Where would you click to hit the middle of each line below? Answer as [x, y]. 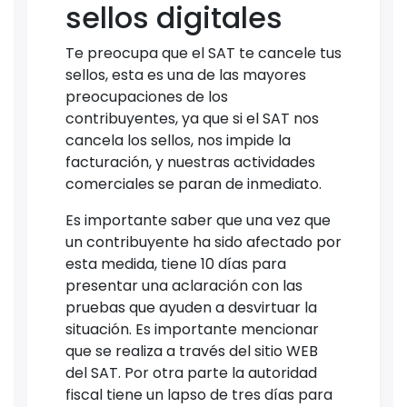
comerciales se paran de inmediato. [194, 184]
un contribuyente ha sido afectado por [203, 242]
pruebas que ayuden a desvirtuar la [191, 307]
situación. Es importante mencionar [192, 329]
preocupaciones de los [147, 96]
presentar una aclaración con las [184, 285]
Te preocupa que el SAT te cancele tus [203, 53]
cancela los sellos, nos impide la [178, 140]
